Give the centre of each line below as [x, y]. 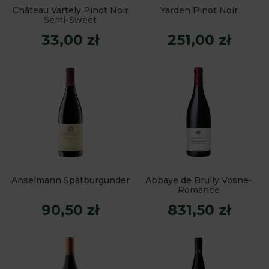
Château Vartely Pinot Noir [70, 10]
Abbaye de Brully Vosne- [199, 180]
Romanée [199, 189]
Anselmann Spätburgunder [70, 180]
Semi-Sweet [70, 20]
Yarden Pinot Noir [199, 10]
